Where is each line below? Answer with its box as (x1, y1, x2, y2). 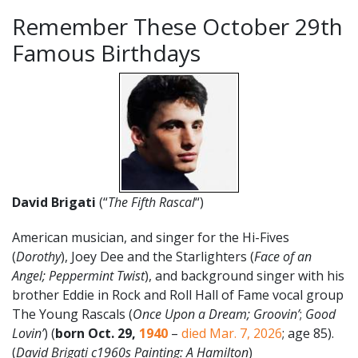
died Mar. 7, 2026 (181, 324, 282, 342)
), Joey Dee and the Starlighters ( (61, 247, 254, 265)
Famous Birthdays (12, 37, 201, 68)
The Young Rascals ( (12, 304, 133, 323)
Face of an (254, 247, 312, 265)
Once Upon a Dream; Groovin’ (133, 304, 300, 323)
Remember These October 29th (12, 10, 343, 42)
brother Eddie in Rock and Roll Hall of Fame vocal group (12, 285, 344, 304)
